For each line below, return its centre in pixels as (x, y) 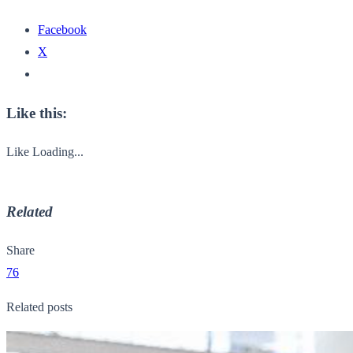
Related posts (39, 307)
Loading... (58, 151)
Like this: (37, 113)
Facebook (62, 30)
